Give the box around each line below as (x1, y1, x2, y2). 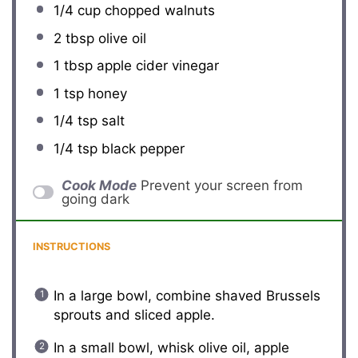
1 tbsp (53, 58, 93, 74)
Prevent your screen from (140, 177, 303, 193)
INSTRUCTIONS (33, 241, 111, 253)
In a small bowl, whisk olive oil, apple (53, 339, 289, 356)
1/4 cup (53, 2, 101, 18)
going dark (61, 190, 129, 207)
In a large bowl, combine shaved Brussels (53, 287, 320, 304)
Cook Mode (61, 177, 137, 193)
